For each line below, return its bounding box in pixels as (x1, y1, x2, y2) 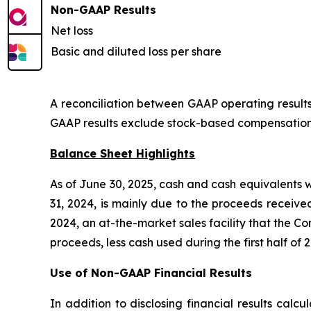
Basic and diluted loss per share (51, 44, 221, 59)
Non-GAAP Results (51, 3, 156, 17)
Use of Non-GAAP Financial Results (50, 266, 252, 280)
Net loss (51, 24, 93, 38)
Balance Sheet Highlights (50, 146, 195, 161)
